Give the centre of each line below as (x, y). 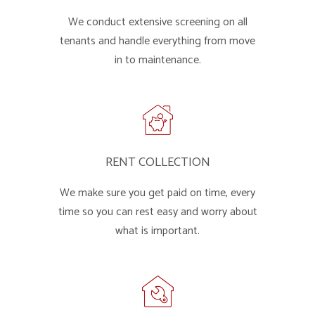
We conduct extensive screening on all (157, 22)
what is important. (157, 231)
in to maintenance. (157, 60)
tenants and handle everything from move (157, 41)
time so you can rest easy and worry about (157, 212)
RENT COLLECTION (157, 162)
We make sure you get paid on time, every (157, 193)
